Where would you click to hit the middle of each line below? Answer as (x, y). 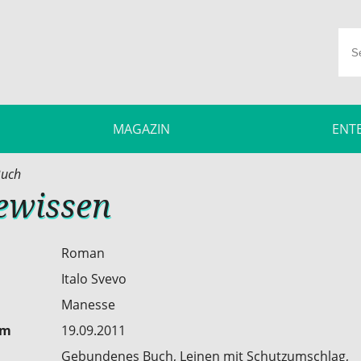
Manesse (88, 305)
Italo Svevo (93, 279)
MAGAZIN (141, 129)
